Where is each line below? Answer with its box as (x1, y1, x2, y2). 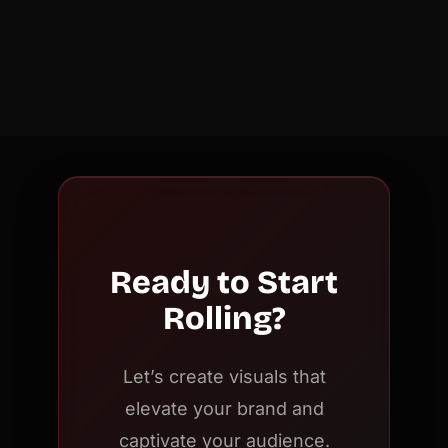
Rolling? (162, 298, 286, 338)
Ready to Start (110, 262, 338, 302)
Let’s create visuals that (122, 365, 326, 387)
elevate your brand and (124, 397, 324, 419)
